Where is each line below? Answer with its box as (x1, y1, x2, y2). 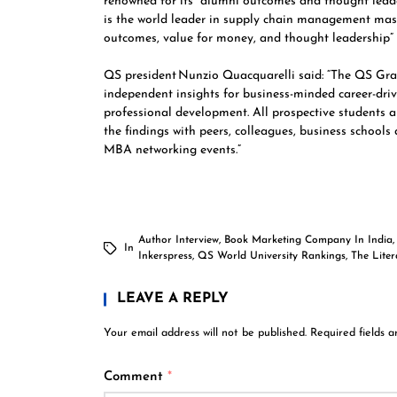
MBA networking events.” (104, 144, 253, 157)
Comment (104, 370, 167, 384)
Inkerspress (138, 251, 192, 261)
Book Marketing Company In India (224, 235, 393, 245)
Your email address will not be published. (104, 328, 307, 339)
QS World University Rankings (198, 251, 346, 261)
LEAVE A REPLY (117, 292, 229, 306)
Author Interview (138, 235, 219, 245)
